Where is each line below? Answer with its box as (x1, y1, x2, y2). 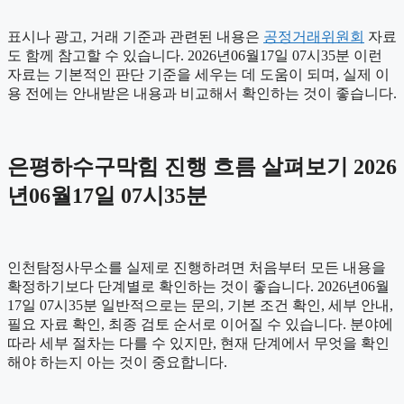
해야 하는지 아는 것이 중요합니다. (7, 353, 227, 370)
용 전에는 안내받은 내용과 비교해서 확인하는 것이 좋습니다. (7, 85, 397, 101)
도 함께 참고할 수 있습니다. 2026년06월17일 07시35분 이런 (7, 47, 382, 63)
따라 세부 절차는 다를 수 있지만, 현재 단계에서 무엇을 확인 (7, 335, 390, 351)
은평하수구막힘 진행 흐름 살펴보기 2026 (7, 154, 397, 179)
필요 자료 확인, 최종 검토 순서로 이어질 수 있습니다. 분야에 (7, 316, 393, 332)
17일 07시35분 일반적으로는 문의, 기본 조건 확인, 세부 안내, (7, 297, 393, 313)
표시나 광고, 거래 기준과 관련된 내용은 (7, 28, 263, 44)
